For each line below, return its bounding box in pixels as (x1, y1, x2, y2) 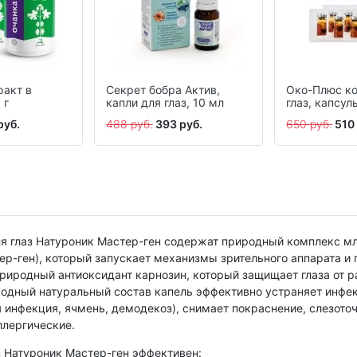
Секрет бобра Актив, (105, 83, 220, 97)
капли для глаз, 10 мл (105, 96, 224, 110)
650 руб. (286, 117, 333, 131)
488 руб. (105, 117, 153, 131)
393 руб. (155, 117, 202, 131)
